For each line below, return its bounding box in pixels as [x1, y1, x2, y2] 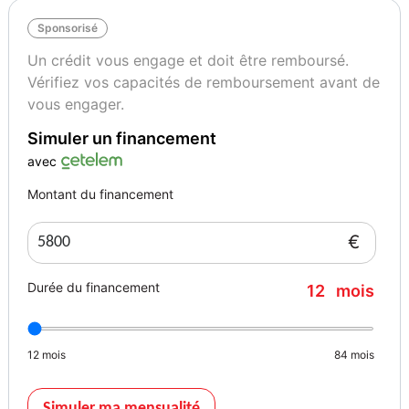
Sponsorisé [37, 21, 98, 36]
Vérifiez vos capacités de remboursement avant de [26, 73, 380, 92]
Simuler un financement [26, 129, 216, 149]
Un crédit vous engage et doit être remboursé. [26, 51, 349, 70]
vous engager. [26, 95, 124, 114]
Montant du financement [26, 186, 173, 203]
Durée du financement [26, 279, 160, 296]
